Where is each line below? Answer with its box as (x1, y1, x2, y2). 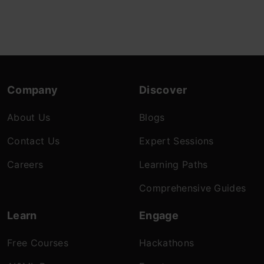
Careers (7, 158, 44, 170)
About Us (7, 111, 51, 123)
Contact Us (7, 134, 60, 147)
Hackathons (139, 236, 194, 249)
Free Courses (7, 236, 68, 249)
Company (7, 83, 58, 96)
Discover (139, 83, 187, 96)
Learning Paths (139, 158, 208, 170)
